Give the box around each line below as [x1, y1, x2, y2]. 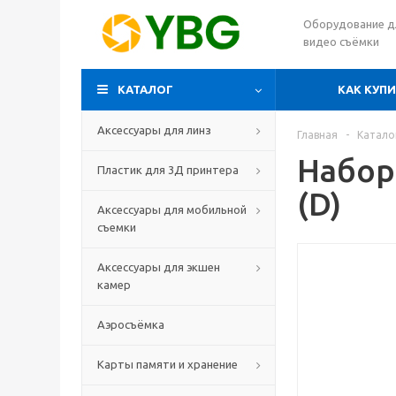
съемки [97, 221, 136, 233]
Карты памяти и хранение [97, 358, 238, 370]
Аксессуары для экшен [97, 261, 220, 273]
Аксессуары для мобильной [97, 203, 247, 216]
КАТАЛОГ [118, 83, 173, 95]
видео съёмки [303, 35, 379, 48]
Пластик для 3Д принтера [97, 164, 239, 176]
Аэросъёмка [97, 318, 164, 331]
